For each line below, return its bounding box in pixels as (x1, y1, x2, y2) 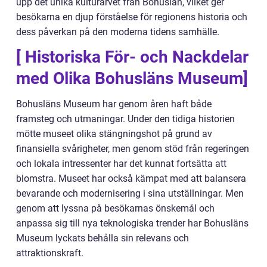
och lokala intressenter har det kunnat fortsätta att (16, 157, 226, 169)
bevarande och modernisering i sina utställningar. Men (16, 187, 244, 199)
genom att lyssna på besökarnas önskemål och (16, 202, 215, 214)
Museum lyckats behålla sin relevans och (16, 232, 189, 244)
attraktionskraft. (16, 247, 83, 259)
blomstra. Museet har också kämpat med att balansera (16, 172, 246, 184)
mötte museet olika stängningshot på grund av (16, 128, 212, 139)
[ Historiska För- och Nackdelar (16, 46, 249, 67)
